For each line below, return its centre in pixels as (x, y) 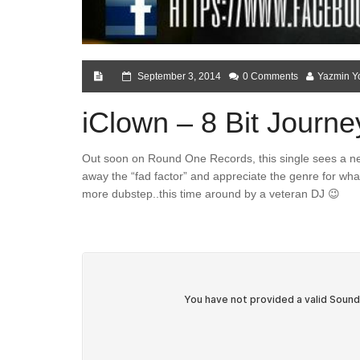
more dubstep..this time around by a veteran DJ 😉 (211, 194)
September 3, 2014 (179, 77)
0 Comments (270, 77)
